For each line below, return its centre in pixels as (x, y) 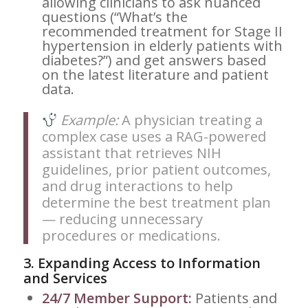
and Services (65, 278)
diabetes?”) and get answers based (154, 60)
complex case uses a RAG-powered (154, 137)
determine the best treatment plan (156, 203)
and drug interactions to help (137, 186)
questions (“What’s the (114, 17)
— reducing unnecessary (122, 219)
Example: (90, 120)
